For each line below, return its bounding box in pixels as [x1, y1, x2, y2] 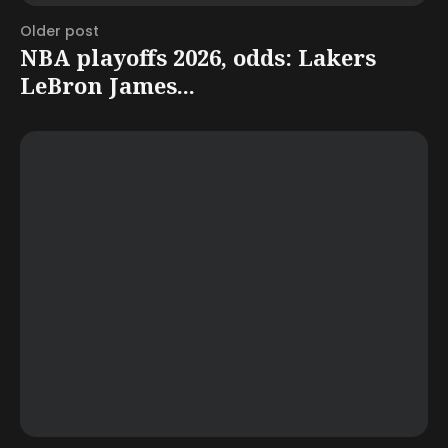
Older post [20, 20, 99, 41]
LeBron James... [20, 69, 195, 100]
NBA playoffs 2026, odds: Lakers [20, 41, 376, 72]
